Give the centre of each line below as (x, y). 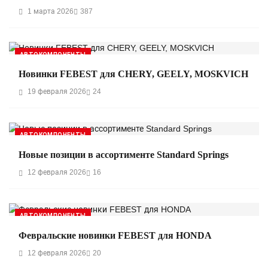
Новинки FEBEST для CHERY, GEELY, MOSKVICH (133, 74)
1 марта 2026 (50, 11)
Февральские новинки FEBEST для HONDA (115, 235)
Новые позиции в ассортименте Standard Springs (124, 155)
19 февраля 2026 (56, 92)
